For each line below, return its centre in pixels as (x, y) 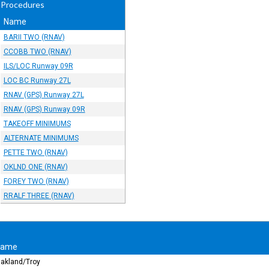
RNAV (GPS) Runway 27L (44, 95)
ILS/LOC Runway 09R (38, 66)
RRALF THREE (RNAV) (39, 196)
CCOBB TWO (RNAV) (37, 52)
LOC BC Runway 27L (37, 80)
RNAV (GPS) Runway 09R (44, 109)
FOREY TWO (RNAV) (36, 181)
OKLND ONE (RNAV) (35, 167)
